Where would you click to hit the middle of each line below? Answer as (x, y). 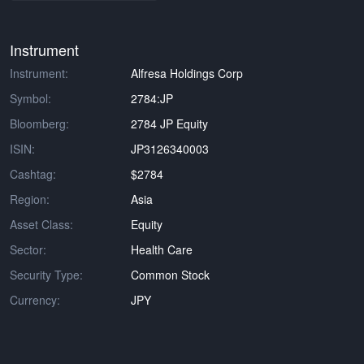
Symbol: (30, 98)
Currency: (35, 300)
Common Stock (171, 275)
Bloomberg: (39, 123)
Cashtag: (33, 174)
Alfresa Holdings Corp (187, 73)
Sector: (28, 249)
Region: (30, 199)
